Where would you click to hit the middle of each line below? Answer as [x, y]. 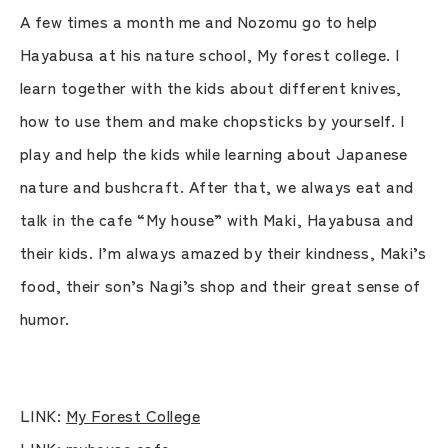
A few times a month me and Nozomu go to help [199, 20]
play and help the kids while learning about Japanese [214, 152]
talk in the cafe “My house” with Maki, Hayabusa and [217, 218]
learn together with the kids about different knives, [211, 86]
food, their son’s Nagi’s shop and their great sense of [220, 284]
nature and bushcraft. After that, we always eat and [217, 185]
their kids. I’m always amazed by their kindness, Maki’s [223, 251]
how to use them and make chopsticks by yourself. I [212, 119]
